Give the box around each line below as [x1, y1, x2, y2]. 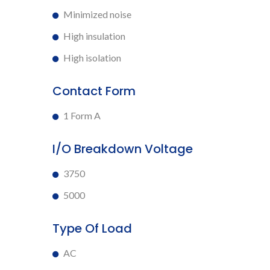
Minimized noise [63, 8, 131, 20]
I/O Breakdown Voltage [52, 140, 193, 157]
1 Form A [63, 109, 101, 121]
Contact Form [52, 82, 136, 99]
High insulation [63, 30, 125, 42]
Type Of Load [52, 219, 132, 237]
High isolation [63, 51, 121, 63]
